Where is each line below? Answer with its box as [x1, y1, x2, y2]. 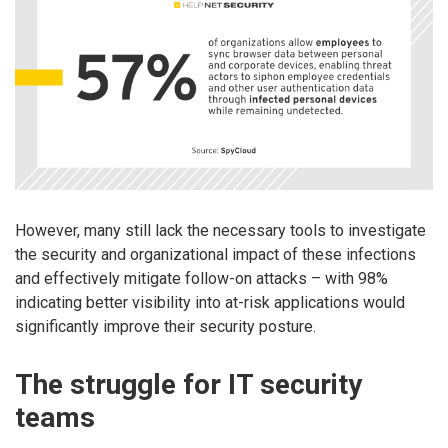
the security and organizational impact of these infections [15, 245, 416, 265]
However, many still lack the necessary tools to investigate [15, 221, 426, 241]
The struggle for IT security [15, 368, 362, 402]
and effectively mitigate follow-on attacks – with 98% [15, 269, 388, 289]
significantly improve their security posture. [15, 317, 316, 337]
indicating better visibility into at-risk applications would [15, 293, 405, 313]
